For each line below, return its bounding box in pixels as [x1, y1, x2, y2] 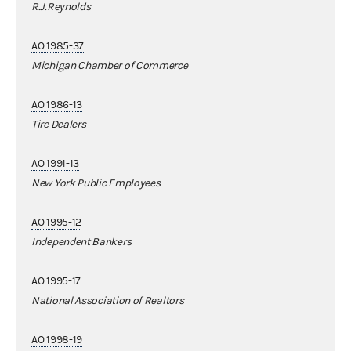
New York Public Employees [31, 176, 161, 190]
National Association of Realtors [31, 294, 184, 307]
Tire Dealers [31, 118, 86, 131]
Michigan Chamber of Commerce [31, 59, 188, 72]
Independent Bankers [31, 235, 132, 248]
